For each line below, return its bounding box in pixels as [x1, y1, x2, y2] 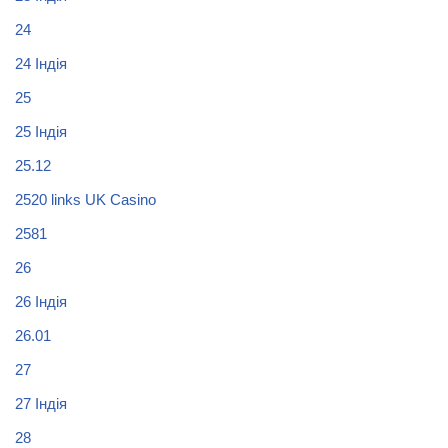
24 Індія [15, 54, 67, 72]
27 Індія [15, 394, 67, 412]
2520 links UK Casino [15, 190, 156, 208]
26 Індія [15, 292, 67, 310]
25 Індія [15, 122, 67, 140]
